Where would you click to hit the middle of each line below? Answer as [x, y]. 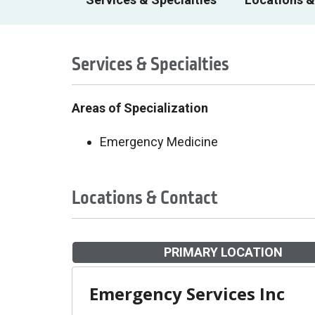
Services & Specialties [150, 64]
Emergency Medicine [159, 142]
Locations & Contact [145, 198]
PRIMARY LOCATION [223, 252]
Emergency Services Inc [187, 294]
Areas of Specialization [140, 108]
